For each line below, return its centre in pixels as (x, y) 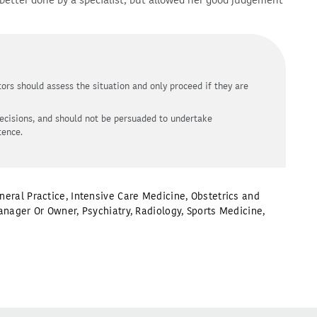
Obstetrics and (225, 196)
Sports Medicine (225, 211)
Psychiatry (106, 211)
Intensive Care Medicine (128, 196)
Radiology (158, 211)
